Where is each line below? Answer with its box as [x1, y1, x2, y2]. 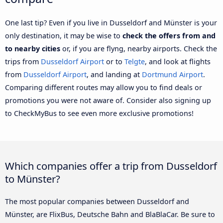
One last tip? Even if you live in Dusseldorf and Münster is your [5, 17, 217, 27]
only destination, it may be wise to [5, 30, 122, 40]
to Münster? [5, 171, 60, 186]
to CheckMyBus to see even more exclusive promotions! [5, 108, 194, 118]
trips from [5, 56, 41, 66]
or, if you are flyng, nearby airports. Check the [60, 43, 217, 53]
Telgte [124, 56, 145, 66]
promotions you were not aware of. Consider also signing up [5, 95, 211, 105]
